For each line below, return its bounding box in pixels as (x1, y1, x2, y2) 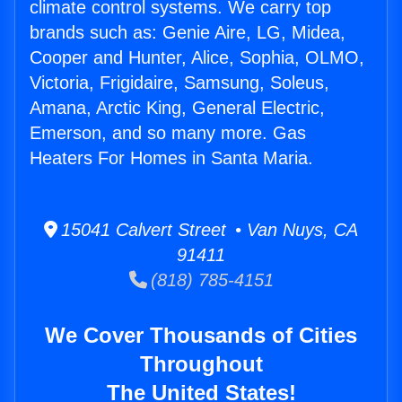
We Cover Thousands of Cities (45, 323, 357, 348)
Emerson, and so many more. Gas (30, 123, 306, 144)
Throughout (139, 352, 263, 377)
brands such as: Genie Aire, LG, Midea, (30, 22, 345, 43)
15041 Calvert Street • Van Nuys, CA (57, 220, 358, 240)
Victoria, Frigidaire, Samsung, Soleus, (30, 73, 329, 93)
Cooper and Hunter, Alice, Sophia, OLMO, (30, 48, 364, 68)
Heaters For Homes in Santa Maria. (30, 148, 313, 169)
